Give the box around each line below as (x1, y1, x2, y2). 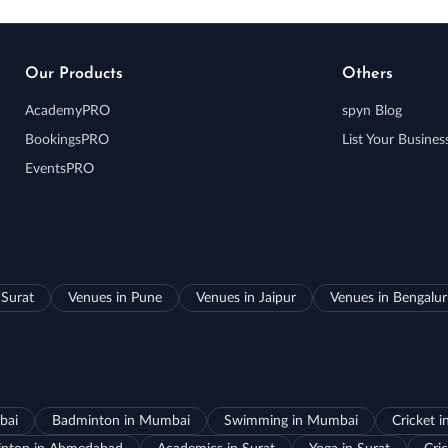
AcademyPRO (24, 104, 110, 119)
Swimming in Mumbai (223, 414, 358, 429)
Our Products (24, 66, 123, 83)
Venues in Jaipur (195, 291, 296, 306)
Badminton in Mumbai (51, 414, 190, 429)
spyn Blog (341, 104, 402, 119)
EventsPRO (24, 162, 94, 177)
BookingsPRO (24, 133, 109, 148)
